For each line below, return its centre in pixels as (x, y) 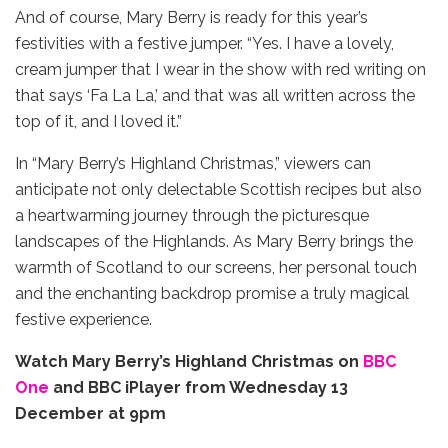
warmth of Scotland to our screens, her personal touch (216, 267)
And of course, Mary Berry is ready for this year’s (191, 17)
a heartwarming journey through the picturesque (192, 215)
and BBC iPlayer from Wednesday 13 (198, 387)
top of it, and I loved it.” (98, 121)
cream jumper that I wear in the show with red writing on (220, 69)
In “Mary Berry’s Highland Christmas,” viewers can (193, 163)
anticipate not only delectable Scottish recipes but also (218, 189)
